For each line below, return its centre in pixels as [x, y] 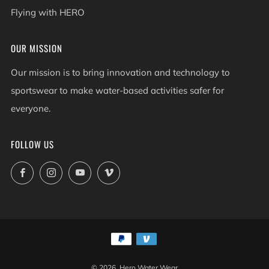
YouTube [108, 170]
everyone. [31, 108]
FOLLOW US [32, 144]
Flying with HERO [48, 12]
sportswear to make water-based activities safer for [117, 90]
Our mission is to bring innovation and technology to [120, 72]
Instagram [82, 170]
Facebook [53, 170]
